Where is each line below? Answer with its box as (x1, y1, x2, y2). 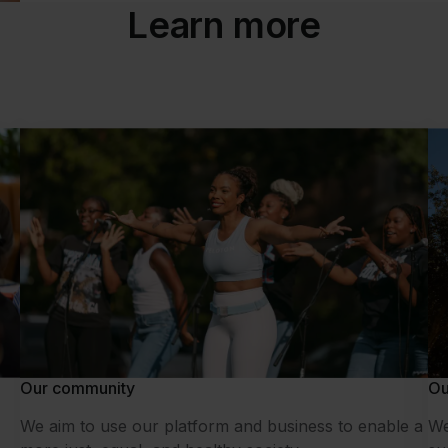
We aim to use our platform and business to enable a (20, 416, 423, 437)
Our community (20, 378, 135, 399)
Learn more (127, 3, 321, 48)
